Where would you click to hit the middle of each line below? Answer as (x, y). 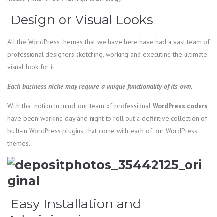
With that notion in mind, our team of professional (79, 106)
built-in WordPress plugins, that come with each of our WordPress (102, 131)
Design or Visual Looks (80, 20)
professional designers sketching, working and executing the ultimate (107, 54)
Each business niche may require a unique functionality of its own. (100, 86)
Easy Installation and (74, 204)
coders (197, 106)
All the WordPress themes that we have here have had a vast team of (108, 42)
